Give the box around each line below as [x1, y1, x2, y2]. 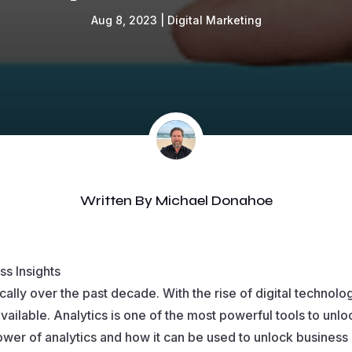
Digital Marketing [167, 13, 262, 27]
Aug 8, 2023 [90, 13, 157, 27]
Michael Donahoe [155, 191, 273, 209]
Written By [79, 191, 156, 209]
